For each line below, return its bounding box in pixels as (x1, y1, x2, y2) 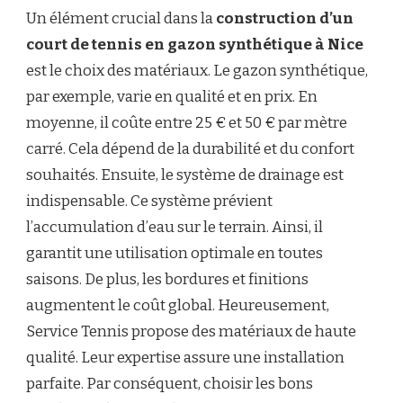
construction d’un (216, 9, 354, 29)
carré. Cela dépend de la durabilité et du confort (26, 139, 354, 159)
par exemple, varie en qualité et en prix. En (26, 87, 318, 107)
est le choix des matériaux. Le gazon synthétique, (26, 61, 368, 81)
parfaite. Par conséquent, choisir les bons (26, 374, 313, 394)
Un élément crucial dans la (26, 9, 216, 29)
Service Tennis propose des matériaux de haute (26, 322, 356, 342)
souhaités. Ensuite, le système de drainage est (26, 166, 344, 185)
